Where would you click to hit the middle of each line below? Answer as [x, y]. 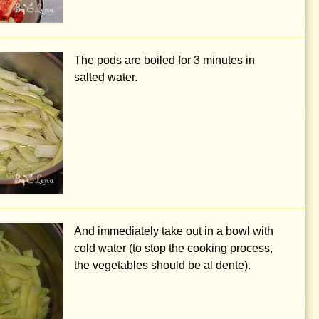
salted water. [106, 78]
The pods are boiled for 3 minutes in [164, 61]
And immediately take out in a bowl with [174, 231]
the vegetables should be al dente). [162, 266]
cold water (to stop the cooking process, [173, 249]
